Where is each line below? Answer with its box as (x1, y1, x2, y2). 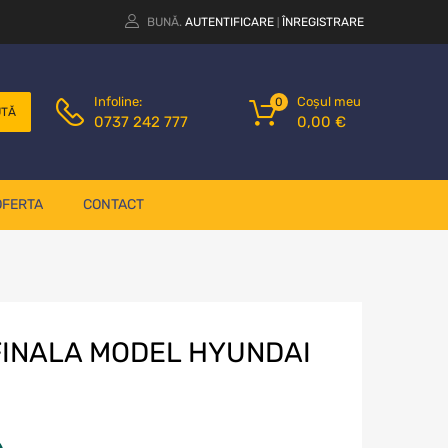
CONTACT (82, 196, 144, 214)
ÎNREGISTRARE (282, 15, 364, 29)
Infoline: (94, 94, 142, 110)
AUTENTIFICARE (185, 15, 274, 29)
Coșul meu (297, 93, 361, 109)
